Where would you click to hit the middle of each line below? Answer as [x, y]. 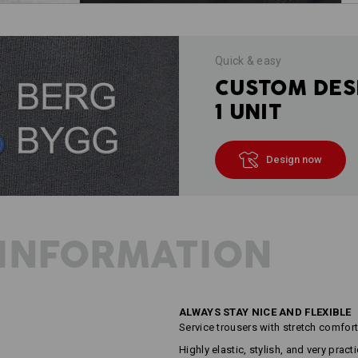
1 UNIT [249, 112]
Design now [294, 159]
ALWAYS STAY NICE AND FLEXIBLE [265, 312]
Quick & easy [249, 60]
